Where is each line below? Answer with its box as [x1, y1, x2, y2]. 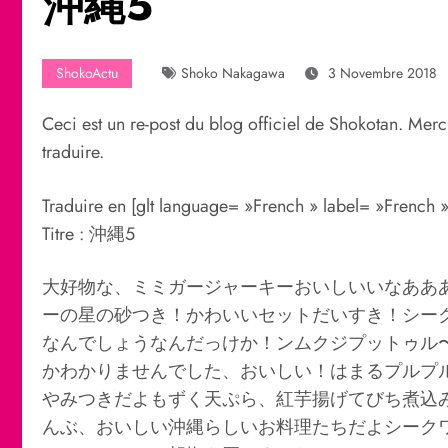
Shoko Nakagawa [181, 62, 285, 83]
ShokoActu [56, 62, 118, 83]
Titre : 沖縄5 [42, 220, 135, 247]
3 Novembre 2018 [328, 62, 437, 83]
